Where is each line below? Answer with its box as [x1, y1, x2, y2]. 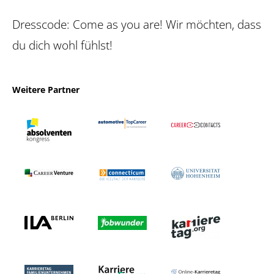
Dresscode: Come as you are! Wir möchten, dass [12, 15, 261, 32]
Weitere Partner [12, 83, 80, 95]
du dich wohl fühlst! [12, 36, 113, 53]
